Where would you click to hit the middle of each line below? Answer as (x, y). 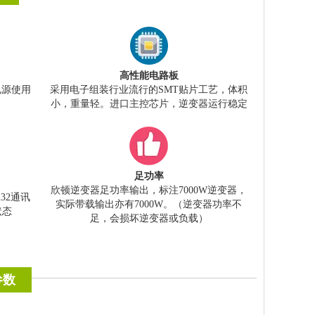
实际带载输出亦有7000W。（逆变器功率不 (149, 205)
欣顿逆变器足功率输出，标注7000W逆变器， (149, 191)
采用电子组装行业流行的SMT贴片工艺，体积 (149, 90)
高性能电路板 (149, 76)
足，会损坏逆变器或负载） (149, 219)
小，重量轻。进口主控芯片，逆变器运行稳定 (149, 104)
